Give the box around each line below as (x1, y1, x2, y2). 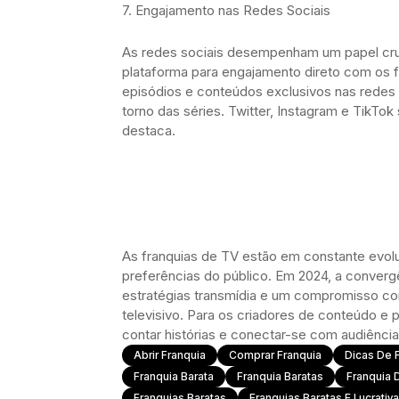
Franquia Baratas (237, 369, 323, 383)
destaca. (122, 121, 175, 139)
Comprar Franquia (229, 347, 322, 362)
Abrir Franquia (134, 347, 206, 362)
